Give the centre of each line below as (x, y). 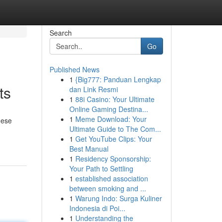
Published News (74, 69)
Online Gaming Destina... (109, 109)
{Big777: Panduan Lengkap (118, 79)
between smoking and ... (108, 188)
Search (60, 33)
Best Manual (89, 149)
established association (111, 178)
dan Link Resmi (93, 89)
